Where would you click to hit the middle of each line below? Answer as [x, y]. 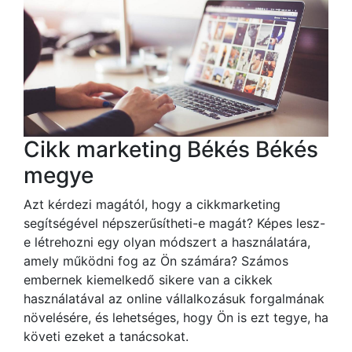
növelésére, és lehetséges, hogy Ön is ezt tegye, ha [176, 317]
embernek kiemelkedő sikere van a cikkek [148, 279]
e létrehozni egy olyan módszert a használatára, [167, 242]
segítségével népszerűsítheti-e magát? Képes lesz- [174, 223]
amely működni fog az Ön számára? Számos [156, 260]
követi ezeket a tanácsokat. [106, 336]
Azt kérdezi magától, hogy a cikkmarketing [152, 204]
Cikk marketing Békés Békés [171, 149]
